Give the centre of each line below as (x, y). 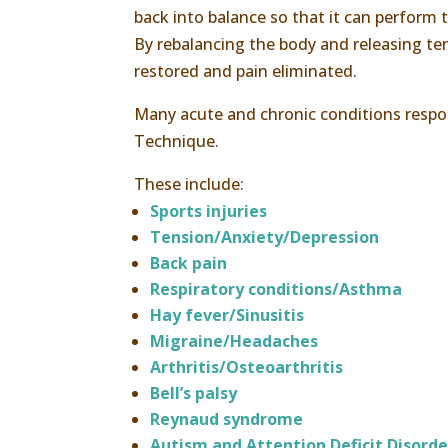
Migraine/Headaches (234, 340)
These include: (189, 183)
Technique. (177, 140)
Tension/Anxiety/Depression (265, 236)
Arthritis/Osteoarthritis (247, 366)
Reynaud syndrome (227, 418)
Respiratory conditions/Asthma (276, 288)
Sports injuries (209, 210)
